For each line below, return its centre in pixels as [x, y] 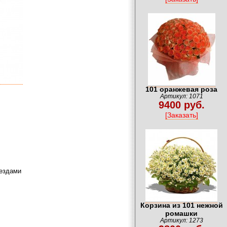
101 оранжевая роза [181, 89]
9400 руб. [181, 105]
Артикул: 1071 [181, 97]
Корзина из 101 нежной [181, 205]
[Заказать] [181, 115]
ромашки [181, 214]
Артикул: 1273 [181, 221]
